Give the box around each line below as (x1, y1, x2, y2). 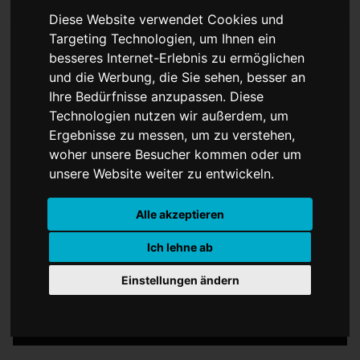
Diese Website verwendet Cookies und (49, 11, 284, 28)
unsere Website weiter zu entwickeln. (49, 166, 275, 182)
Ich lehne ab (147, 240, 213, 255)
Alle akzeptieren (136, 207, 224, 222)
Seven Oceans (26, 71, 186, 104)
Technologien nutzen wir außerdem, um (49, 108, 289, 125)
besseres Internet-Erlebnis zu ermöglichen (49, 50, 305, 67)
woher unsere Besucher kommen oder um (49, 146, 302, 163)
